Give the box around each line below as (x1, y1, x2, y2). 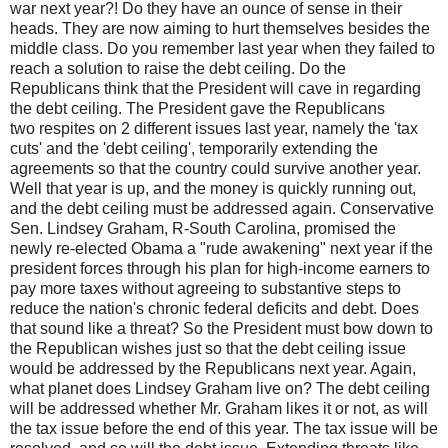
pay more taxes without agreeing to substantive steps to (10, 279, 401, 297)
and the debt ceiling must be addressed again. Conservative (10, 199, 434, 217)
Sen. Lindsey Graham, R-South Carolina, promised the (10, 219, 396, 237)
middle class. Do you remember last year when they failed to (10, 39, 435, 57)
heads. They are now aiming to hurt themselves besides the (10, 19, 430, 37)
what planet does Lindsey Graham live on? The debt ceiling (10, 379, 430, 397)
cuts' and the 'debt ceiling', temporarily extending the (10, 139, 378, 157)
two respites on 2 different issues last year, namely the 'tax (10, 119, 418, 137)
